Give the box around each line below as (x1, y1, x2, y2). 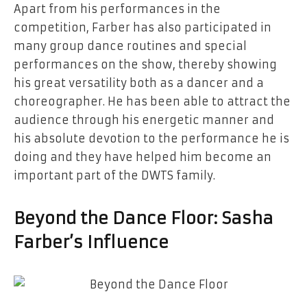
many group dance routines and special (14, 39, 247, 53)
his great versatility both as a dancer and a (14, 76, 264, 90)
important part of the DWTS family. (14, 169, 215, 183)
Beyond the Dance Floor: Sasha (14, 208, 273, 230)
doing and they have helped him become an (14, 150, 271, 164)
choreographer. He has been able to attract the (14, 95, 291, 109)
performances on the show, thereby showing (14, 58, 277, 72)
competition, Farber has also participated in (14, 21, 271, 35)
